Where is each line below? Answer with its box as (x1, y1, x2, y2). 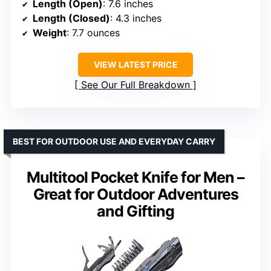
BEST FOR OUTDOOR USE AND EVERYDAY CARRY (13, 135, 215, 146)
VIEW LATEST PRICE (93, 59, 178, 70)
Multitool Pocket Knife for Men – (27, 168, 244, 186)
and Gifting (97, 201, 174, 220)
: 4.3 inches (110, 11, 162, 24)
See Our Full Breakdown (81, 78, 190, 91)
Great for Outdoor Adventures (33, 184, 238, 203)
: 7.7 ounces (67, 26, 120, 39)
